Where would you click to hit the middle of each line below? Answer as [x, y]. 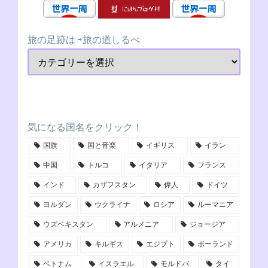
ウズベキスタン [68, 225]
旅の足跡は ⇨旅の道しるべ [84, 40]
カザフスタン [114, 185]
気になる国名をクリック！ [85, 127]
